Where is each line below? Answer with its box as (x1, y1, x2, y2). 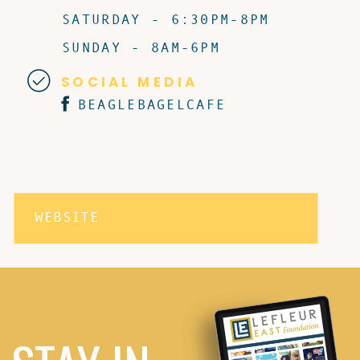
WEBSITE (35, 207, 100, 225)
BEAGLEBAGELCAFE (77, 96, 227, 112)
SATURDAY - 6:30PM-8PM (62, 10, 270, 27)
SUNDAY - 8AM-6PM (62, 39, 221, 55)
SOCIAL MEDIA (60, 72, 198, 92)
